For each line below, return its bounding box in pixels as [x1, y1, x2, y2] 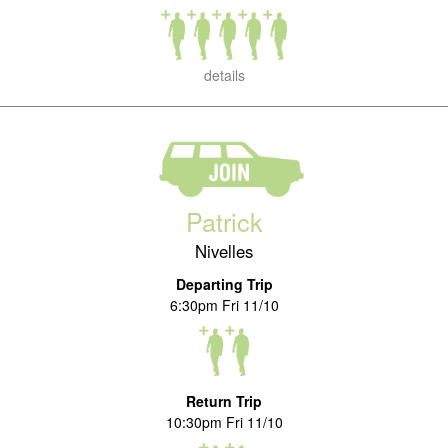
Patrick [185, 203, 263, 239]
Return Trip [186, 391, 262, 411]
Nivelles [195, 239, 253, 263]
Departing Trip [175, 274, 273, 294]
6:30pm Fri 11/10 [169, 295, 279, 315]
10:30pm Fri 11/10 [165, 412, 283, 432]
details [203, 65, 245, 85]
